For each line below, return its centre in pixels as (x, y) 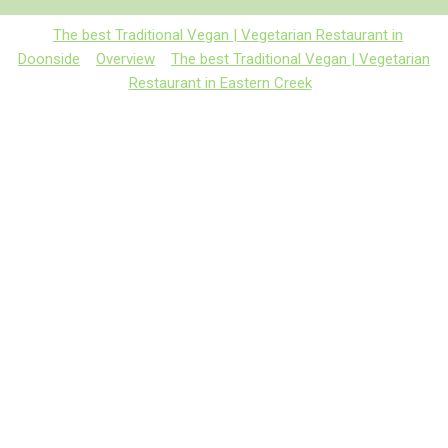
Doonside (49, 58)
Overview (125, 58)
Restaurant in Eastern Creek (220, 82)
